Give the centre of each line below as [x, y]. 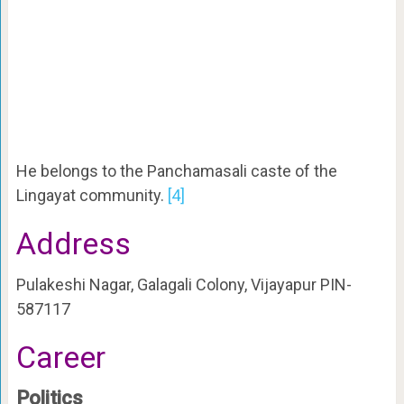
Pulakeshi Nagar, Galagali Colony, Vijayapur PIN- [184, 285]
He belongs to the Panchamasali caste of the [176, 171]
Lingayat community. [92, 196]
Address [73, 244]
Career [60, 358]
